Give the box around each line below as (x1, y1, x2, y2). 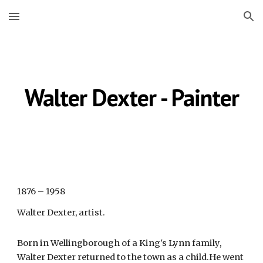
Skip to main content (9, 16, 93, 27)
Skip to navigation (180, 16, 254, 27)
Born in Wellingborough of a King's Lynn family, (17, 238, 222, 248)
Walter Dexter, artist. (17, 207, 106, 218)
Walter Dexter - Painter (24, 82, 239, 113)
